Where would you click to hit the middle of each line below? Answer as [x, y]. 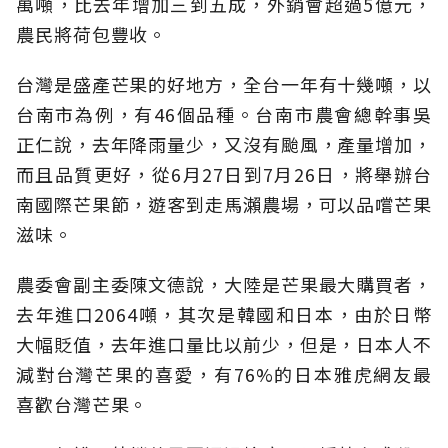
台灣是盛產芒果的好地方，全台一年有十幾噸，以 [224, 84]
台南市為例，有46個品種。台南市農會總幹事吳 [224, 114]
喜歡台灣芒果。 [82, 404]
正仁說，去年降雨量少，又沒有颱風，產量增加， [224, 144]
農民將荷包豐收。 [92, 34]
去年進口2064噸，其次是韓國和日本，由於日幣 [224, 314]
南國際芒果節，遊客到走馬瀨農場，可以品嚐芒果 [224, 204]
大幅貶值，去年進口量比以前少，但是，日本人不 [224, 344]
